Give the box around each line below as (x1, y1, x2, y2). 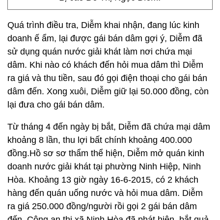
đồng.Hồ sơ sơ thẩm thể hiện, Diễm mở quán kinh (7, 148, 204, 158)
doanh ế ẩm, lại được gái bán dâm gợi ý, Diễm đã (7, 33, 202, 43)
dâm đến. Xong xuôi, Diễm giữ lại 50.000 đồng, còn (7, 86, 209, 96)
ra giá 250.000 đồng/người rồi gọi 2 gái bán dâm (7, 201, 197, 211)
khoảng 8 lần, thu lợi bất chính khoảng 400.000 (7, 135, 192, 145)
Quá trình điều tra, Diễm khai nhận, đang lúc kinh (7, 20, 199, 30)
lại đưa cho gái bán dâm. (7, 100, 107, 110)
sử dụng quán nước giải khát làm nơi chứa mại (7, 47, 192, 56)
